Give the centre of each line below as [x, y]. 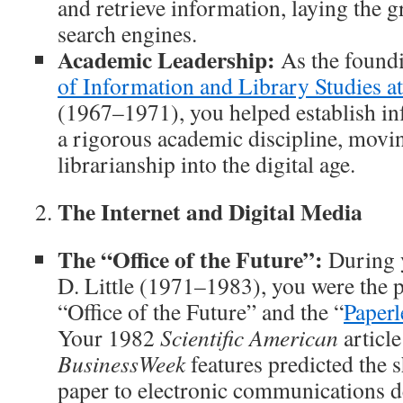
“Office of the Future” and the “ [201, 311]
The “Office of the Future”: [190, 259]
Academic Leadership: [166, 59]
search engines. [127, 33]
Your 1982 [109, 337]
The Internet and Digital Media [210, 211]
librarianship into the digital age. [206, 163]
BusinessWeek [121, 363]
